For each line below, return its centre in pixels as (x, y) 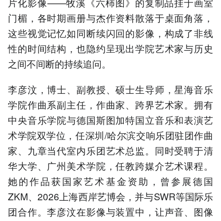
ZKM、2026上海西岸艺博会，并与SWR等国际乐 (110, 196)
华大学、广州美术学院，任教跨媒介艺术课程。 (110, 166)
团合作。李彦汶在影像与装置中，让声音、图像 (110, 212)
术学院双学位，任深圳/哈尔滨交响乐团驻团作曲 (110, 135)
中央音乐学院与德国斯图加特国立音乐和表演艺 (110, 120)
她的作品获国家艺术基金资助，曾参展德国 (110, 181)
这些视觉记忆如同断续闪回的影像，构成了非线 (110, 33)
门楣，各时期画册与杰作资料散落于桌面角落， (110, 18)
